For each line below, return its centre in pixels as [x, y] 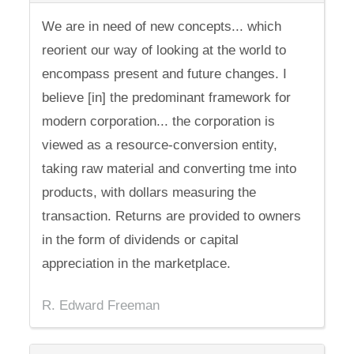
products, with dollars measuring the [149, 192]
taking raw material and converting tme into [169, 169]
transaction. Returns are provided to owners [172, 216]
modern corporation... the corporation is [159, 121]
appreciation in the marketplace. [137, 264]
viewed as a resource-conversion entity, [160, 145]
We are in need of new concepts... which [162, 26]
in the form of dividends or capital [141, 240]
